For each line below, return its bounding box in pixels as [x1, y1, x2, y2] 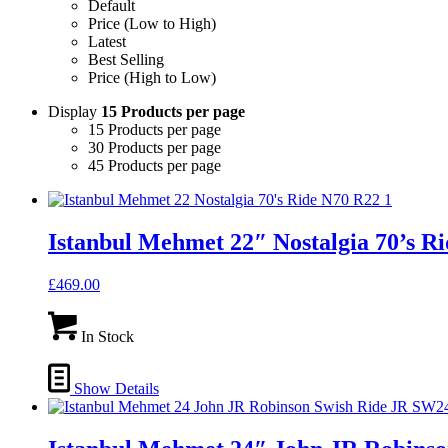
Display [48, 102, 101, 120]
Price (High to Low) [88, 68, 216, 86]
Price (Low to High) [88, 14, 216, 32]
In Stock [81, 327, 134, 345]
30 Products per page [88, 138, 221, 156]
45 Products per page [88, 156, 221, 174]
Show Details [70, 379, 159, 397]
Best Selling [88, 50, 164, 68]
